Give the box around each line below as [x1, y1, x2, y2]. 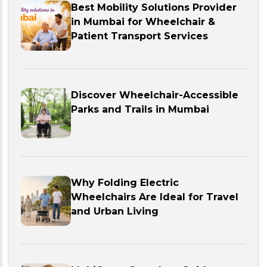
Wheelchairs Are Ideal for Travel [71, 191, 238, 203]
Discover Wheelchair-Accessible [71, 89, 238, 101]
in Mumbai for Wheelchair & [71, 16, 215, 27]
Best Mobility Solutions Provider [71, 2, 237, 13]
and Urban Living [71, 206, 159, 217]
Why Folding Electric [71, 177, 179, 188]
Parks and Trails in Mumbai [71, 104, 209, 115]
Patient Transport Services [71, 30, 208, 42]
